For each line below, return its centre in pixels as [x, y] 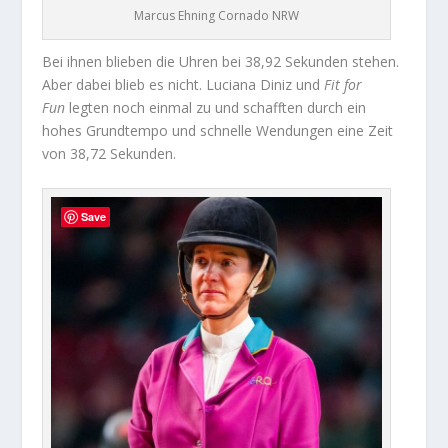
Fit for [343, 85]
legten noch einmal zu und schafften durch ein [218, 108]
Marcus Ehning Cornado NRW [217, 16]
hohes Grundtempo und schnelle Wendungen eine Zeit [218, 131]
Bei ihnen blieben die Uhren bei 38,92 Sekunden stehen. [221, 62]
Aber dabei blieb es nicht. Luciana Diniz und [183, 85]
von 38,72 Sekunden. [109, 154]
